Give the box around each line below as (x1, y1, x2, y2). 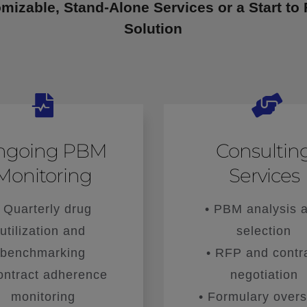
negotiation (230, 267, 298, 282)
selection (236, 223, 292, 238)
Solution (124, 20, 183, 36)
